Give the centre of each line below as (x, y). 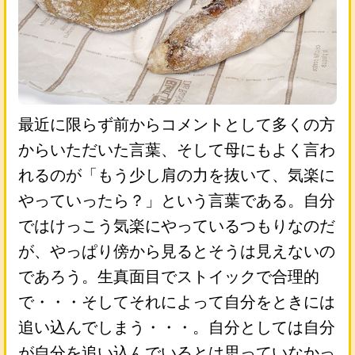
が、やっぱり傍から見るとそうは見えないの (177, 251)
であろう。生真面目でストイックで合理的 (169, 276)
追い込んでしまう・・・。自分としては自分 (177, 327)
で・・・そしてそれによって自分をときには (177, 302)
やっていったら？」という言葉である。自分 (177, 200)
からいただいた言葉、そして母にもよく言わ (177, 149)
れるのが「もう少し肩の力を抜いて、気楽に (177, 175)
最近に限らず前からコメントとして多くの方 (177, 124)
